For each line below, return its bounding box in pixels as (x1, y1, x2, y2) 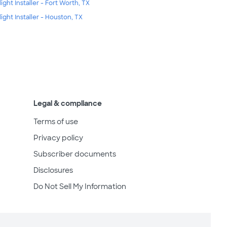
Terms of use (33, 117, 78, 127)
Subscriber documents (33, 149, 116, 159)
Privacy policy (33, 133, 83, 143)
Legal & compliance (33, 99, 102, 108)
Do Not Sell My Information (33, 182, 126, 192)
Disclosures (33, 166, 73, 175)
